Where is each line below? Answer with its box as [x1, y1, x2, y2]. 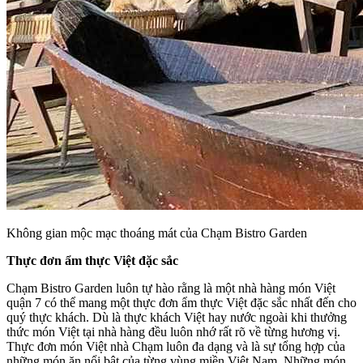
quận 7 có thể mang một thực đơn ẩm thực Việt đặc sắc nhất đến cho [6, 296, 357, 310]
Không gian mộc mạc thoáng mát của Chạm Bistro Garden [6, 226, 307, 241]
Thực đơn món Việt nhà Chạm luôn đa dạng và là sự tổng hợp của [6, 340, 345, 354]
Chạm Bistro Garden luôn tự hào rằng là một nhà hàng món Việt [6, 281, 335, 296]
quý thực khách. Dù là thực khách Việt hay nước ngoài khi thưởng [6, 310, 347, 325]
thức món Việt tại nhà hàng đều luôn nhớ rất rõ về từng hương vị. [6, 325, 340, 340]
